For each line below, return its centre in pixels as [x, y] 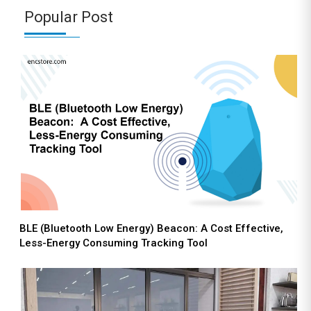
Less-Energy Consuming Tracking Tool [114, 243]
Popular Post [69, 17]
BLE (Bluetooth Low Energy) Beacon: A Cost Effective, [151, 228]
